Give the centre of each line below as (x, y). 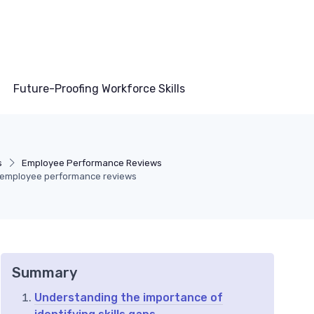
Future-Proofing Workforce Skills (99, 89)
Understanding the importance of (129, 298)
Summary (45, 273)
